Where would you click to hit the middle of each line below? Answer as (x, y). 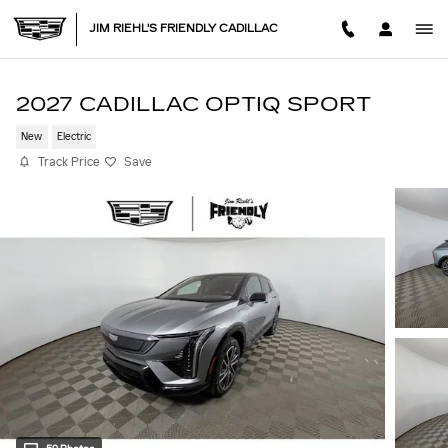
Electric (73, 137)
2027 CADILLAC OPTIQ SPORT (193, 104)
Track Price (69, 161)
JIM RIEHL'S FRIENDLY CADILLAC (183, 28)
